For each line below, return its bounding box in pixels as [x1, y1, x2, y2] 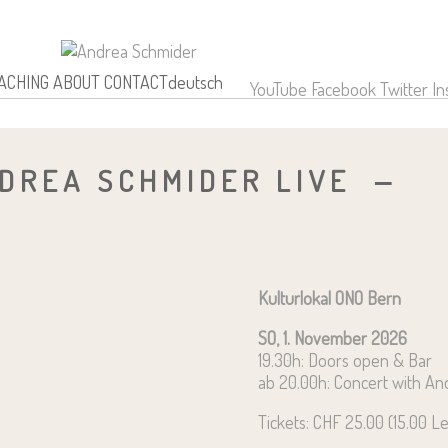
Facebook [310, 78, 376, 101]
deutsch [168, 71, 224, 93]
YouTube [249, 78, 307, 101]
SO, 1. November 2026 [257, 326, 407, 349]
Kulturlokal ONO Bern [257, 286, 401, 309]
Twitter [379, 78, 428, 101]
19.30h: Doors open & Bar [257, 348, 432, 371]
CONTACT [104, 71, 169, 93]
